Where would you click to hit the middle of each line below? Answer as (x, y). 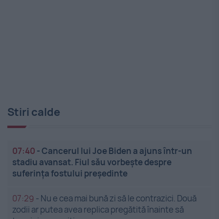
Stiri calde (34, 112)
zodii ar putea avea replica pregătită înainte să (98, 210)
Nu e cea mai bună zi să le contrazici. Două (119, 198)
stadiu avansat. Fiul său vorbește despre (92, 162)
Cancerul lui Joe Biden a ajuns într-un (117, 151)
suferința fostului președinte (70, 174)
